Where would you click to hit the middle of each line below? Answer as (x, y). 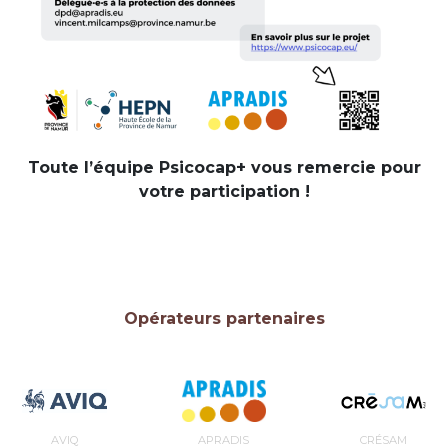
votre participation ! (224, 191)
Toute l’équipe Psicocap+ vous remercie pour (224, 167)
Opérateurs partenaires (224, 319)
